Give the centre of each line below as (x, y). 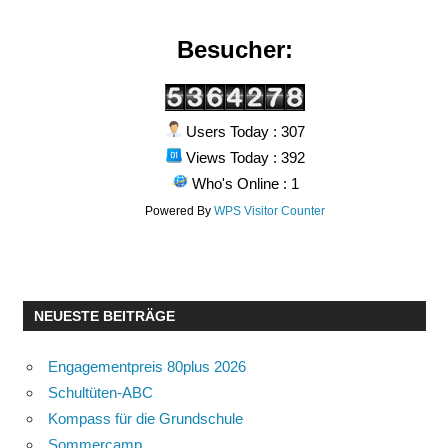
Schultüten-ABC (100, 392)
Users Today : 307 (243, 132)
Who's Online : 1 (243, 184)
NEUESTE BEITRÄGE (104, 315)
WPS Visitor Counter (270, 211)
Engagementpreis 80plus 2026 (147, 366)
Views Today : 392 (243, 158)
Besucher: (235, 50)
